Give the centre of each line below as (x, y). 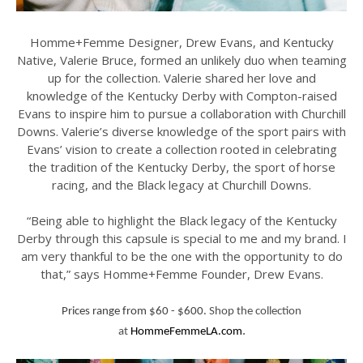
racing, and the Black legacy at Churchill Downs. (181, 185)
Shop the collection (255, 312)
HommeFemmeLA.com (186, 332)
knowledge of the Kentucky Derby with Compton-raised (181, 96)
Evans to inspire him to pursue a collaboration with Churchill (181, 114)
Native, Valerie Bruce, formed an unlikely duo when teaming (181, 60)
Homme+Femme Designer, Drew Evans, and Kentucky (181, 43)
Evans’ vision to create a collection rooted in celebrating (181, 149)
